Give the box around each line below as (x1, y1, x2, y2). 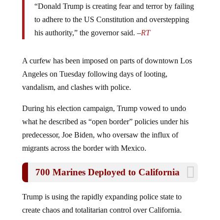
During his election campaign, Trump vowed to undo (22, 104, 186, 112)
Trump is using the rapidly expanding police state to (22, 192, 182, 201)
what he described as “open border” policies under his (22, 117, 189, 126)
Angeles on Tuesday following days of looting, (22, 70, 167, 78)
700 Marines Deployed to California (35, 167, 180, 177)
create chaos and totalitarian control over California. (22, 206, 182, 214)
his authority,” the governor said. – (34, 28, 141, 37)
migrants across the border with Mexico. (22, 144, 146, 152)
